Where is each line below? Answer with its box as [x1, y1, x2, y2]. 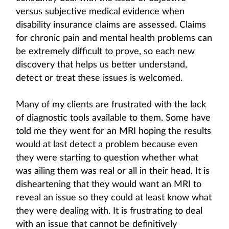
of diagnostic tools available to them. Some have [16, 113, 211, 123]
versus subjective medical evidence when [16, 7, 185, 16]
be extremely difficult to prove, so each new [16, 47, 195, 56]
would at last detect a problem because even [16, 140, 198, 149]
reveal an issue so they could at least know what [16, 193, 212, 202]
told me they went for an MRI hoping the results [16, 127, 211, 136]
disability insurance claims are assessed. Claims [16, 20, 206, 30]
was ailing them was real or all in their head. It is [16, 167, 210, 176]
